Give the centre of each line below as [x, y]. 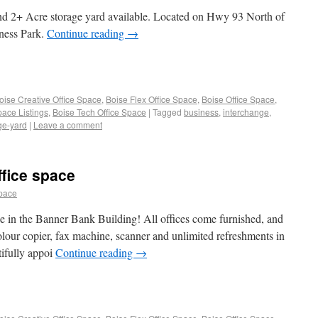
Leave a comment [68, 125]
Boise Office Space [238, 99]
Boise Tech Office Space [99, 112]
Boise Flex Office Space [152, 99]
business [201, 112]
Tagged [167, 112]
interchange [246, 112]
